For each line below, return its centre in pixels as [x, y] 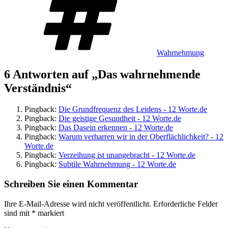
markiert [50, 213]
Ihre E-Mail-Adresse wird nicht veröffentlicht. [78, 204]
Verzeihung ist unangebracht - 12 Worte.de [127, 155]
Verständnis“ [38, 88]
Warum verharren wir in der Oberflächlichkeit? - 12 [141, 137]
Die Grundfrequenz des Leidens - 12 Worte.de [133, 109]
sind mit [18, 213]
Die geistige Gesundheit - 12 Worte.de [120, 119]
